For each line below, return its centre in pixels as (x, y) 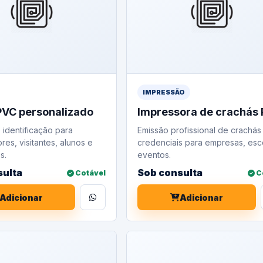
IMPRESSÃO (164, 92)
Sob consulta (170, 173)
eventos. (154, 155)
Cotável (90, 173)
